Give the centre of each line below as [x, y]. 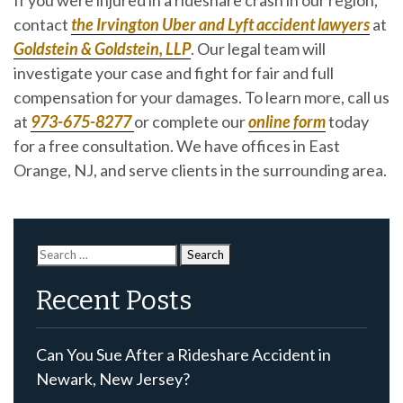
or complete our [191, 121]
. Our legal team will [258, 48]
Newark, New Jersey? [113, 378]
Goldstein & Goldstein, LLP [102, 48]
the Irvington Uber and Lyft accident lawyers [220, 24]
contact [42, 24]
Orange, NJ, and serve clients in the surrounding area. [200, 170]
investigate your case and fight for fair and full [174, 72]
